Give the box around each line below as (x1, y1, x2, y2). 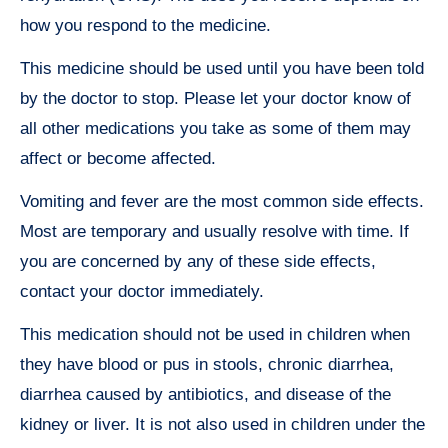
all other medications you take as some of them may (20, 119, 411, 139)
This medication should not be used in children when (20, 325, 410, 345)
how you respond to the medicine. (20, 16, 271, 36)
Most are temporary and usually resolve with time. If (20, 222, 409, 242)
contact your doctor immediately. (20, 282, 264, 302)
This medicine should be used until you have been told (20, 59, 424, 79)
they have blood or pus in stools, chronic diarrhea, (20, 355, 394, 375)
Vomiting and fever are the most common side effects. (20, 192, 424, 212)
